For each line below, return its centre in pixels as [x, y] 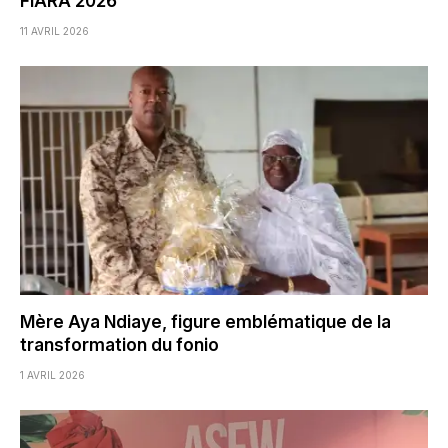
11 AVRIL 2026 [54, 30]
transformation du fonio [119, 345]
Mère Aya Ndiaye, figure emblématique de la [205, 322]
